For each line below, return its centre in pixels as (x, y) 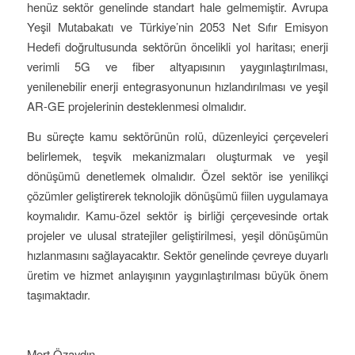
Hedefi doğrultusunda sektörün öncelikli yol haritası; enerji (177, 46)
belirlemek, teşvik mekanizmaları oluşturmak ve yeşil (177, 155)
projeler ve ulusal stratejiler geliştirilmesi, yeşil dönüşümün (177, 235)
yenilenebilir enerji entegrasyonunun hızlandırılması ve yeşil (177, 86)
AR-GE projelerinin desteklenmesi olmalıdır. (136, 105)
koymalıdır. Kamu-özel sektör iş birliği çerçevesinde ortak (177, 215)
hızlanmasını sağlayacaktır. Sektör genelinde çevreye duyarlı (177, 254)
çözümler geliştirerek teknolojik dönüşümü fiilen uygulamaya (177, 195)
